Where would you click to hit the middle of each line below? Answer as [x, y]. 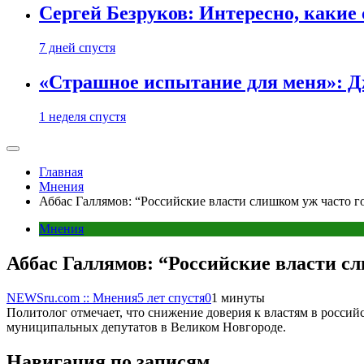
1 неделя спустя [82, 117]
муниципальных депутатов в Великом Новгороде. [146, 327]
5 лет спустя [171, 297]
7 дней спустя [77, 48]
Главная [61, 172]
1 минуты [238, 297]
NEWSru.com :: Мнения [72, 297]
